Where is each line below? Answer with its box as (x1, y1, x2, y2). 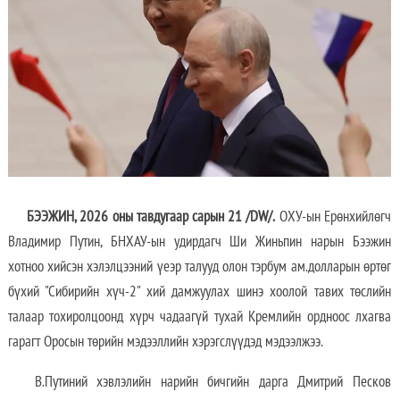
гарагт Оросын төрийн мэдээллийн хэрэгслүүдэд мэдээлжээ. (7, 330, 323, 351)
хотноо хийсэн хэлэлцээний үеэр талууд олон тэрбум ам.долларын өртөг (7, 255, 391, 276)
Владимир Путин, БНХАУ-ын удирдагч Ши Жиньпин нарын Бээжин (7, 230, 391, 251)
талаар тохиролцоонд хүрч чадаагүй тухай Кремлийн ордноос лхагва (7, 305, 391, 326)
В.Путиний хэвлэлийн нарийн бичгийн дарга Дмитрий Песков (34, 371, 391, 391)
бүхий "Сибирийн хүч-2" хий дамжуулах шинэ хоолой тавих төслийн (7, 280, 391, 301)
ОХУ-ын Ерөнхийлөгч (275, 205, 391, 226)
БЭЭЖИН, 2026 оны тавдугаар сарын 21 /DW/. (7, 205, 276, 226)
